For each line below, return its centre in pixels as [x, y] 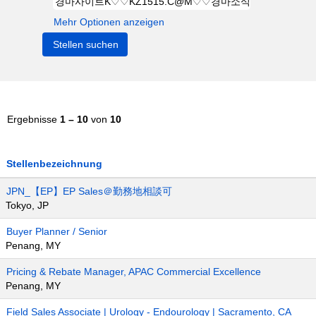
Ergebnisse [34, 119]
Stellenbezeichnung [54, 164]
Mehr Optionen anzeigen [109, 22]
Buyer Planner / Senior [57, 231]
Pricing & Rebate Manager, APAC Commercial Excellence [134, 272]
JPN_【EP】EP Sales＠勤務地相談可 [89, 191]
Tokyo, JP [27, 205]
